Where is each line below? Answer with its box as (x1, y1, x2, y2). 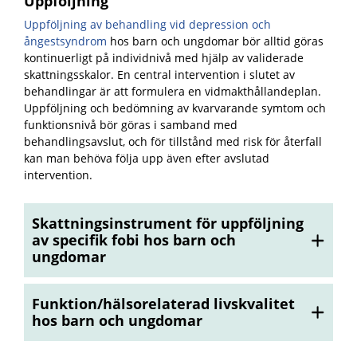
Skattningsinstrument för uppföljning (32, 214, 304, 233)
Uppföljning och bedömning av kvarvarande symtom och (24, 100, 326, 116)
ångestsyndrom (24, 33, 107, 49)
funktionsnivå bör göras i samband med (24, 117, 237, 132)
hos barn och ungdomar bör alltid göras (110, 33, 324, 49)
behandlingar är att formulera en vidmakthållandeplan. (24, 84, 321, 99)
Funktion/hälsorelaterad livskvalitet (32, 294, 295, 313)
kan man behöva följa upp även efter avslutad (24, 151, 269, 166)
